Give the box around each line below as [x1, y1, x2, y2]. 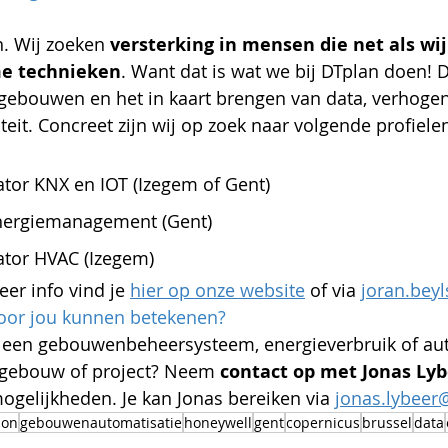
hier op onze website [130, 278, 305, 302]
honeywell [184, 413, 252, 432]
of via [305, 278, 361, 302]
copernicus [286, 413, 360, 432]
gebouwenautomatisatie [20, 413, 182, 432]
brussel [362, 413, 412, 432]
